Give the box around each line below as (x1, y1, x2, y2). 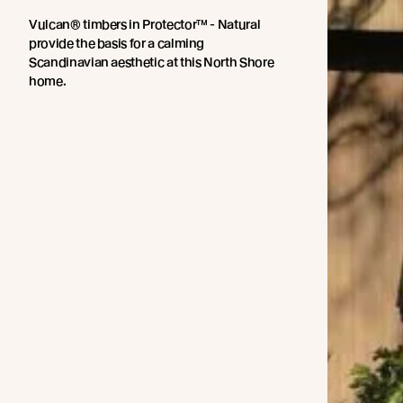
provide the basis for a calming (29, 36, 205, 50)
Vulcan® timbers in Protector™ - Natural (29, 17, 261, 31)
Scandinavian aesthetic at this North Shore (29, 55, 274, 69)
